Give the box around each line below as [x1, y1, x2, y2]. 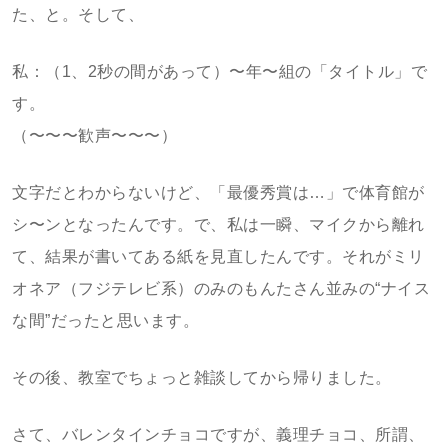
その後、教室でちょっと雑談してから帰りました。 [12, 369, 392, 386]
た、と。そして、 [12, 6, 144, 23]
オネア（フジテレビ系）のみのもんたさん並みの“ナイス [12, 280, 430, 297]
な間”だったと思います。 [12, 312, 199, 329]
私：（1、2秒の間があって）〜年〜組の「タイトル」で [12, 63, 427, 80]
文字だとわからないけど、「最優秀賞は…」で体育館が [12, 184, 425, 201]
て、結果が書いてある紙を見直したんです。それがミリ [12, 248, 425, 265]
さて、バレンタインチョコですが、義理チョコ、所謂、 [12, 426, 425, 443]
